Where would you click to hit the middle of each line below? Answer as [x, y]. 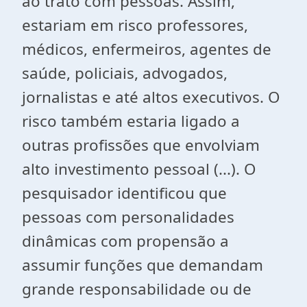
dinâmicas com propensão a [125, 241]
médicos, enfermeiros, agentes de [147, 49]
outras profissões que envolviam [141, 145]
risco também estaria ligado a [131, 121]
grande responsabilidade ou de [137, 289]
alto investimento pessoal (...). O [139, 169]
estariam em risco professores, [135, 25]
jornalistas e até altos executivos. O [151, 97]
